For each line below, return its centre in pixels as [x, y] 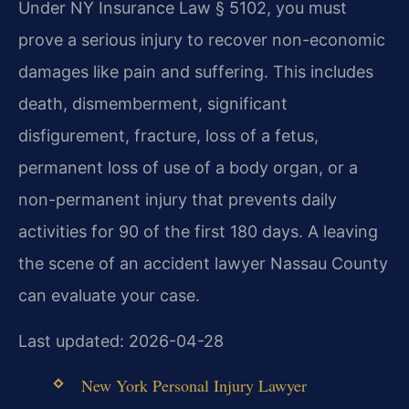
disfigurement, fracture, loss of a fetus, [168, 136]
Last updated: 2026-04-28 [121, 341]
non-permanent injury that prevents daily [178, 200]
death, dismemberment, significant [153, 104]
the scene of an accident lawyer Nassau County [203, 264]
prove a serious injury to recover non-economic [202, 40]
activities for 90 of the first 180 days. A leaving [198, 232]
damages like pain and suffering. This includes [196, 72]
